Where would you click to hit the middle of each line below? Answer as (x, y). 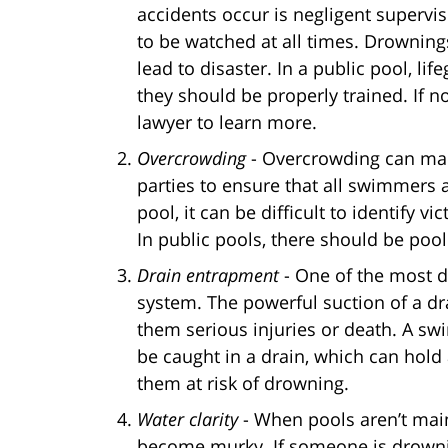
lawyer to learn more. (227, 121)
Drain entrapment (210, 274)
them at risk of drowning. (243, 382)
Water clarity (190, 418)
